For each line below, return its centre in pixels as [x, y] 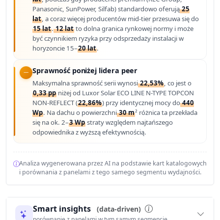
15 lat [42, 29]
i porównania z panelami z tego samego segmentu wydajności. [110, 172]
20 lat [87, 48]
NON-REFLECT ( [55, 102]
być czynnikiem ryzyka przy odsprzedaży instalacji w [108, 39]
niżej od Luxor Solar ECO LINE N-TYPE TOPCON [125, 93]
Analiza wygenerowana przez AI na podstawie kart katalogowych [113, 163]
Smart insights [63, 209]
